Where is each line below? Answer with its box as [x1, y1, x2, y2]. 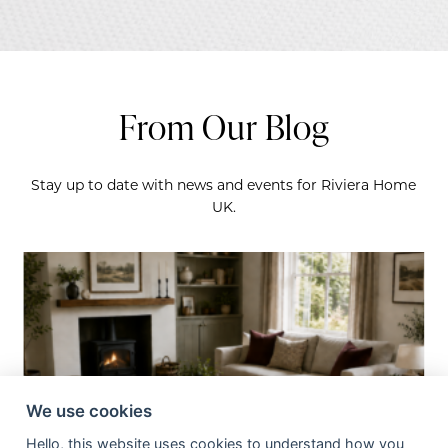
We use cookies [25, 401, 152, 422]
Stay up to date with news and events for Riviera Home [31, 178, 417, 194]
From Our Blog [118, 102, 330, 150]
